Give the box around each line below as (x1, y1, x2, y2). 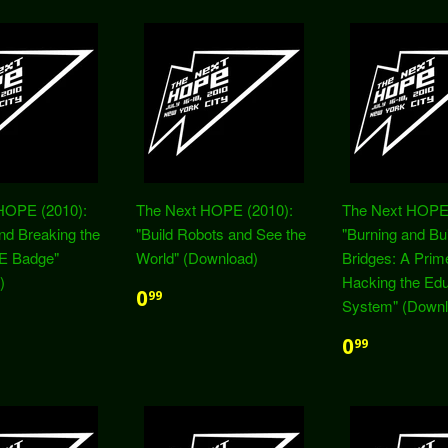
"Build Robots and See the (136, 223, 306, 244)
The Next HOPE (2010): (136, 199, 293, 220)
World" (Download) (136, 247, 258, 268)
